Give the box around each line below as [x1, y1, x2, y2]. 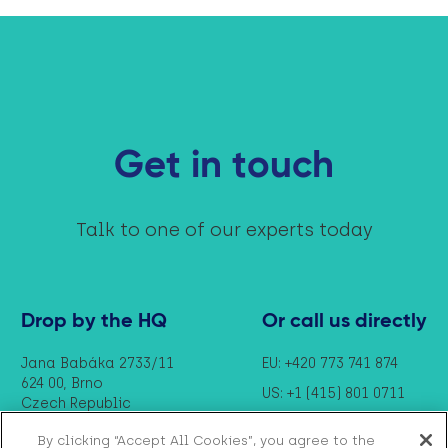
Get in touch [114, 148, 334, 187]
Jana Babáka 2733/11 [21, 355, 174, 373]
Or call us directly [262, 312, 427, 333]
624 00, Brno [21, 375, 103, 393]
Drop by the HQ [21, 312, 167, 333]
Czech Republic [21, 395, 131, 413]
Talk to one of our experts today [75, 219, 373, 242]
